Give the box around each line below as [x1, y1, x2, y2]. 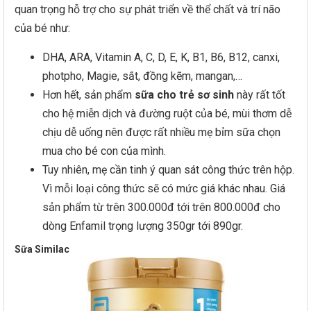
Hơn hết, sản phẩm [42, 88, 135, 101]
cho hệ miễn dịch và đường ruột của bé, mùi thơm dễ [42, 107, 292, 120]
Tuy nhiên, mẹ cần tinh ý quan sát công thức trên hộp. [42, 163, 294, 176]
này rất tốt [234, 88, 285, 101]
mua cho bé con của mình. [42, 144, 166, 158]
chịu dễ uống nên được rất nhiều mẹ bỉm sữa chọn [42, 126, 280, 139]
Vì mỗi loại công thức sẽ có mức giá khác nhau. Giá [42, 182, 285, 195]
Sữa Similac [15, 244, 72, 255]
